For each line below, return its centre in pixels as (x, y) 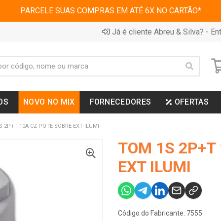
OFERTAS (191, 102)
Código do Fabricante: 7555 (160, 213)
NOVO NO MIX (49, 102)
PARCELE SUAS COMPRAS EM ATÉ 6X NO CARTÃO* (110, 11)
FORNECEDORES (120, 102)
